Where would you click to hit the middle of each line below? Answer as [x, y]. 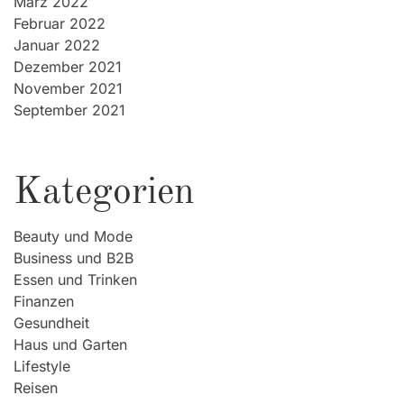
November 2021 [68, 89]
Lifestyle [42, 367]
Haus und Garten [70, 345]
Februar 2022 [60, 24]
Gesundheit [51, 323]
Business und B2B [73, 258]
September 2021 [69, 110]
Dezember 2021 [68, 67]
